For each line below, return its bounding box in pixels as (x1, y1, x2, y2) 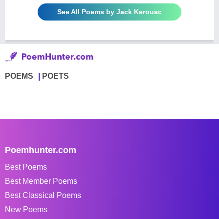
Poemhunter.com (5, 145, 76, 155)
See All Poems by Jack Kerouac (57, 7, 162, 16)
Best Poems (5, 162, 47, 171)
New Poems (5, 205, 47, 214)
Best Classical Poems (5, 191, 81, 199)
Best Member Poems (5, 176, 77, 185)
